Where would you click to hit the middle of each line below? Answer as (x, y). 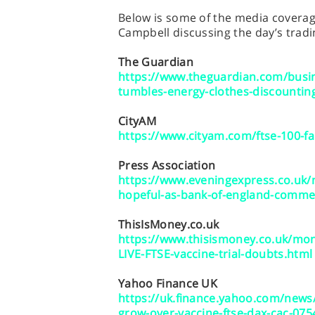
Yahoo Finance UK (168, 283)
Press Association (167, 165)
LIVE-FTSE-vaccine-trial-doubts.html (216, 254)
